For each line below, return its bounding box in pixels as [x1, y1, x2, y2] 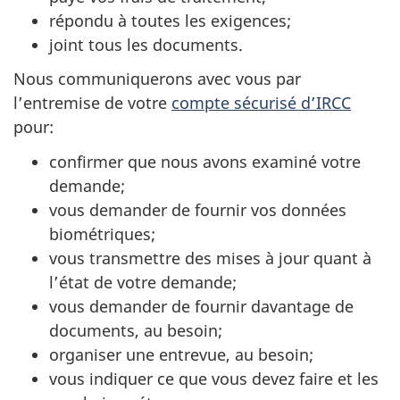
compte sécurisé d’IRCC [171, 92, 351, 114]
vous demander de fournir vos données [49, 198, 346, 221]
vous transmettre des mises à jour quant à [49, 246, 371, 269]
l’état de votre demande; [49, 271, 237, 293]
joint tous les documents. [49, 33, 243, 55]
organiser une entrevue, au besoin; [49, 343, 313, 365]
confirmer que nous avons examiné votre [49, 150, 361, 172]
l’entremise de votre [13, 92, 171, 114]
